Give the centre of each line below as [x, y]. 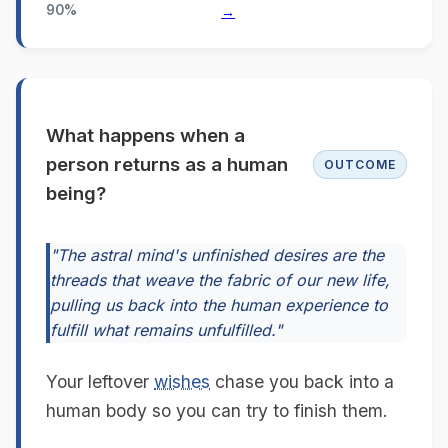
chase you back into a [302, 382]
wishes [182, 382]
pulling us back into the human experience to [219, 305]
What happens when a [145, 136]
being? [76, 194]
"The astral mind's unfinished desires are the [217, 255]
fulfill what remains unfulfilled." [166, 330]
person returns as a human [167, 165]
